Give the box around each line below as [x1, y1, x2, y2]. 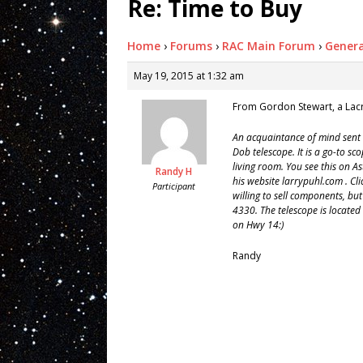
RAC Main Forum [222, 37, 315, 53]
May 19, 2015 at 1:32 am [134, 68, 244, 83]
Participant [152, 179, 195, 192]
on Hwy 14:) [233, 217, 284, 232]
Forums [170, 37, 212, 53]
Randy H [156, 164, 192, 178]
